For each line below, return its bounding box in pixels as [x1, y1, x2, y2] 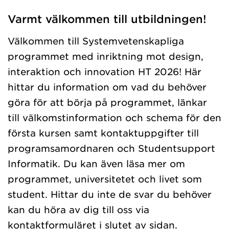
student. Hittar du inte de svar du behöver [8, 189, 212, 200]
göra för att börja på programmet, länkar [8, 97, 207, 108]
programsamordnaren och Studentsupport [8, 143, 215, 154]
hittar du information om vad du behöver [8, 81, 207, 93]
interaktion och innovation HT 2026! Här [8, 66, 201, 77]
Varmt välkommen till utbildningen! [8, 12, 207, 25]
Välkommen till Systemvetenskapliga [8, 35, 184, 47]
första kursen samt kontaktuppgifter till [8, 127, 199, 139]
